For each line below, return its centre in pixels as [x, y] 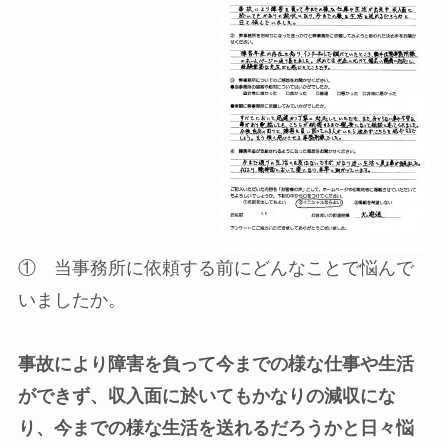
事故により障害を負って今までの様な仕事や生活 [215, 364]
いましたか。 [71, 300]
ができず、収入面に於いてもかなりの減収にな [206, 396]
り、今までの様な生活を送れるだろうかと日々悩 [215, 428]
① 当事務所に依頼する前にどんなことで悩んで [215, 268]
